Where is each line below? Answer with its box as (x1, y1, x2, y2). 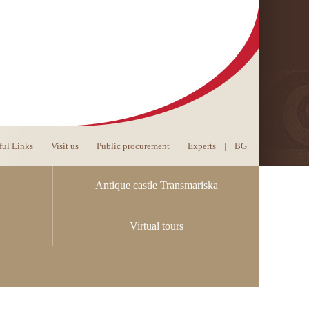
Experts (187, 141, 216, 151)
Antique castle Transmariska (94, 179, 218, 191)
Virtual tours (129, 220, 183, 232)
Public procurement (96, 141, 170, 151)
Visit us (50, 141, 79, 151)
